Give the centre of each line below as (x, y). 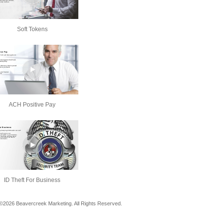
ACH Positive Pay (32, 104)
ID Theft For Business (32, 180)
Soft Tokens (32, 29)
